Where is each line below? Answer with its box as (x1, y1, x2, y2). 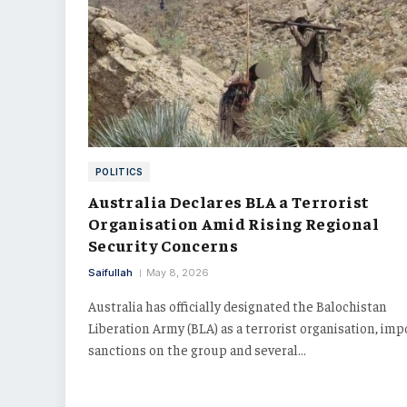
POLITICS (95, 165, 144, 177)
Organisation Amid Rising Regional (88, 212, 379, 233)
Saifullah (88, 265, 133, 279)
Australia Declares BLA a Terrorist (88, 190, 370, 212)
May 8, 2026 (146, 265, 209, 279)
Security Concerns (88, 233, 239, 255)
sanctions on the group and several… (88, 340, 306, 358)
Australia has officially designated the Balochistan (88, 296, 387, 314)
